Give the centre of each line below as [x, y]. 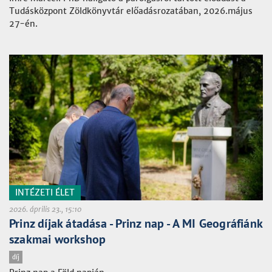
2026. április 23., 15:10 [45, 209]
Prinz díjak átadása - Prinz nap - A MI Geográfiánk [136, 224]
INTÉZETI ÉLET [45, 193]
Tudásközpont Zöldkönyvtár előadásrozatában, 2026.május [131, 11]
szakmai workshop [58, 240]
